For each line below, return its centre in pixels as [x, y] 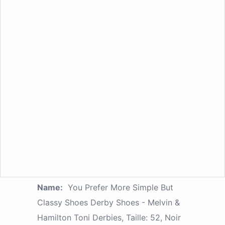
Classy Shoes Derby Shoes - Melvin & [108, 202]
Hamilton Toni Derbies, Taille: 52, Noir [109, 217]
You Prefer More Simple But [121, 187]
